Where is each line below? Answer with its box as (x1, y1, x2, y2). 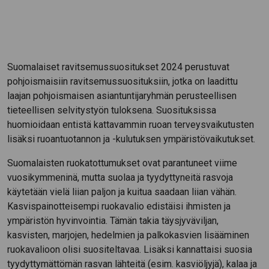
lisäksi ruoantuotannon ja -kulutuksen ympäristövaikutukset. (7, 133, 255, 145)
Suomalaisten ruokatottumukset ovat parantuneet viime (7, 157, 237, 169)
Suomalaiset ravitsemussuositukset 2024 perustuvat (7, 61, 229, 73)
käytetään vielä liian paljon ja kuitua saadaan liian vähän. (7, 186, 237, 198)
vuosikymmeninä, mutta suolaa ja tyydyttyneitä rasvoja (7, 171, 233, 183)
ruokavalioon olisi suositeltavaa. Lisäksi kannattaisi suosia (7, 243, 252, 255)
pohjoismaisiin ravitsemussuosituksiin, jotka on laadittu (7, 75, 238, 87)
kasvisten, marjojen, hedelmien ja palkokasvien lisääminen (7, 229, 249, 241)
